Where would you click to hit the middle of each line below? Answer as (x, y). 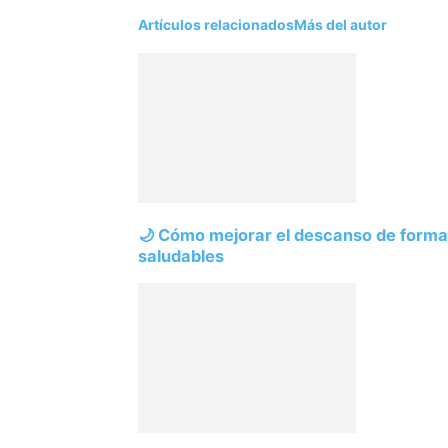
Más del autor (340, 24)
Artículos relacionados (216, 24)
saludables (181, 255)
